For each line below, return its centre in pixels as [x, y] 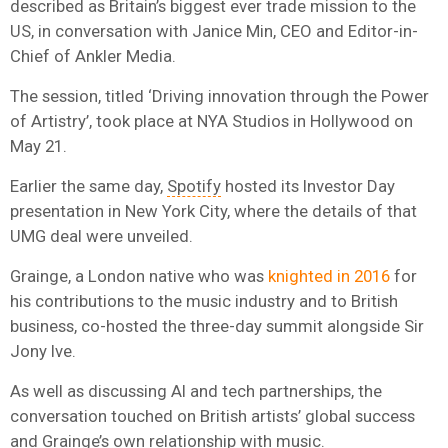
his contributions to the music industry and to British [204, 300]
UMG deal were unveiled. [101, 235]
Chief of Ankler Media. [93, 55]
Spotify [194, 185]
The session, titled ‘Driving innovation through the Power [219, 95]
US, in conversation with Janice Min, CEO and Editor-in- [214, 30]
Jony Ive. [43, 350]
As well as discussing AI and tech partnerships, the [196, 390]
